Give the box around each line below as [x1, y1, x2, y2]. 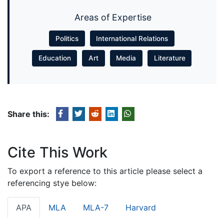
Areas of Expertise [74, 12, 151, 23]
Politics [55, 34, 78, 43]
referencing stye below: [7, 177, 96, 188]
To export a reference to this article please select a [7, 165, 202, 176]
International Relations [96, 34, 168, 43]
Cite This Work [7, 143, 107, 161]
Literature [153, 54, 185, 62]
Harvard [125, 202, 156, 212]
